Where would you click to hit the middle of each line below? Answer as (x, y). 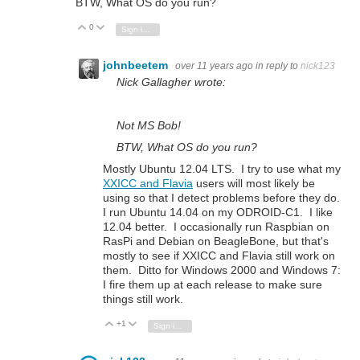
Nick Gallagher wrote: (171, 82)
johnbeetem (137, 65)
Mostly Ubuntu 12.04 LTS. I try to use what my (222, 169)
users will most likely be (254, 184)
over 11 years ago (214, 65)
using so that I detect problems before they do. (223, 198)
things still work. (143, 299)
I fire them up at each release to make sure (213, 285)
